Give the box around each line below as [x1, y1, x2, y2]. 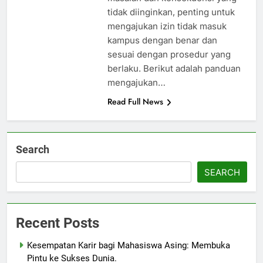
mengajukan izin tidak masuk [107, 21, 227, 32]
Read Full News [107, 96, 163, 108]
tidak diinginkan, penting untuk [107, 6, 235, 18]
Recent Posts [16, 215, 99, 232]
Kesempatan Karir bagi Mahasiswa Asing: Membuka [27, 240, 230, 251]
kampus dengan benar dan [107, 35, 217, 46]
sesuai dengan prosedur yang [107, 49, 231, 60]
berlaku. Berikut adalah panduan [107, 63, 241, 75]
